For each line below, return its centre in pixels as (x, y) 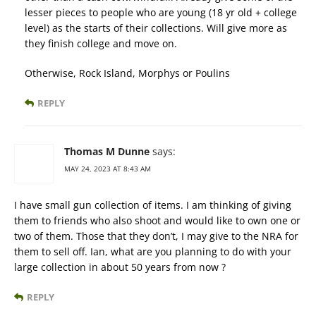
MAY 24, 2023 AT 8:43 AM (108, 169)
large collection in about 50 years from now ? (120, 267)
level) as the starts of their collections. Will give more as (156, 28)
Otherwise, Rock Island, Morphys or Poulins (127, 73)
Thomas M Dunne (107, 151)
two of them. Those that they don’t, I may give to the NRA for (156, 236)
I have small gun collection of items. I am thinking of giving (153, 205)
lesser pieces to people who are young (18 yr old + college (161, 12)
